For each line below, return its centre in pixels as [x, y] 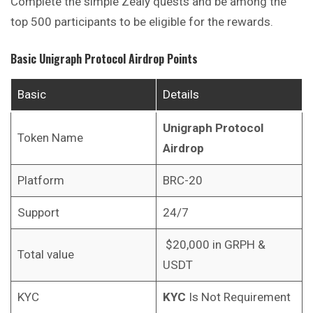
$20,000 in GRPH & [214, 245]
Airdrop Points [163, 59]
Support [38, 213]
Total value [45, 255]
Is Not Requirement [238, 297]
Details [181, 95]
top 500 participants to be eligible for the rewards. [142, 21]
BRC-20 [182, 181]
